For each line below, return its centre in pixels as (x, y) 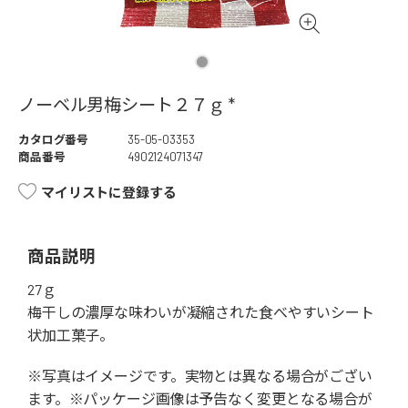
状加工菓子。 (71, 335)
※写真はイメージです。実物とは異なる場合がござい (200, 376)
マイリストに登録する (109, 193)
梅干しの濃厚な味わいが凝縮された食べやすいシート (201, 312)
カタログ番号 (54, 140)
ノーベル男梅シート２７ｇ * (127, 105)
